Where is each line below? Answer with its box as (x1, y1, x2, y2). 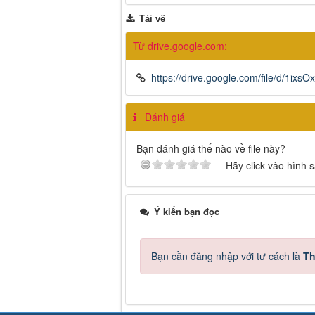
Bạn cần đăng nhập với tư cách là (151, 248, 303, 263)
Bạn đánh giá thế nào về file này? (136, 141, 285, 155)
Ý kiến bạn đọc (151, 204, 219, 218)
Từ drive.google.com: (133, 38, 227, 53)
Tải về (136, 13, 165, 24)
